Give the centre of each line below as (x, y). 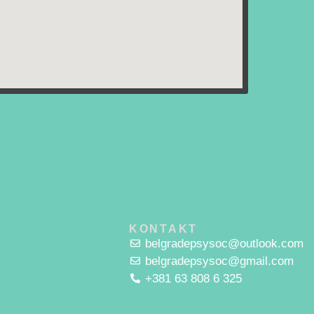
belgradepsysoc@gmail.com (219, 261)
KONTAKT (163, 228)
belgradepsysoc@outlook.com (224, 243)
